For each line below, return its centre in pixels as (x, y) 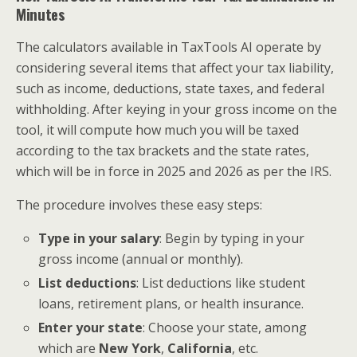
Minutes (41, 14)
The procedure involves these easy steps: (139, 205)
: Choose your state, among (225, 328)
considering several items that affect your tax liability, (175, 68)
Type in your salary (99, 238)
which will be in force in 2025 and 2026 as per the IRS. (174, 171)
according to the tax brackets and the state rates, (163, 151)
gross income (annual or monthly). (141, 259)
